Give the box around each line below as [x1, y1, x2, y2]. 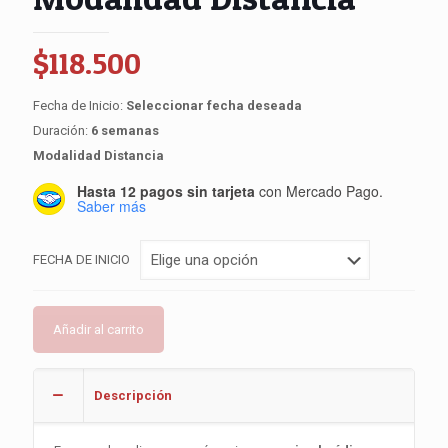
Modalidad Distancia [33, 147, 164, 163]
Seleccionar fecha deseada [126, 97, 302, 113]
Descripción [94, 387, 172, 403]
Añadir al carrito [53, 321, 144, 337]
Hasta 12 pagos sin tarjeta [77, 180, 255, 201]
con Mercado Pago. [255, 180, 383, 201]
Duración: [33, 122, 88, 138]
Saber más [77, 195, 146, 216]
